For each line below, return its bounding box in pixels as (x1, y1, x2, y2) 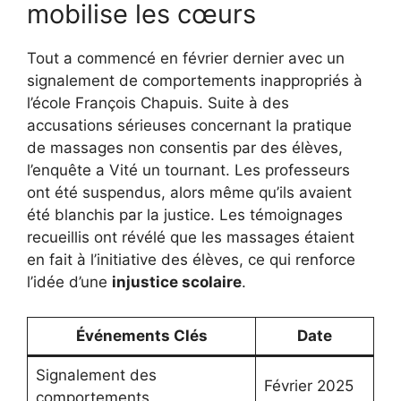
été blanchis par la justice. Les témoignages (27, 206, 343, 225)
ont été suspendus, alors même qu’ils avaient (27, 183, 352, 202)
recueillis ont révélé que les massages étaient (27, 228, 354, 247)
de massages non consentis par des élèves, (27, 139, 343, 158)
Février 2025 (263, 376, 354, 395)
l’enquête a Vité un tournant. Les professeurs (27, 161, 350, 180)
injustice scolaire (112, 273, 242, 292)
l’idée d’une (27, 273, 112, 292)
